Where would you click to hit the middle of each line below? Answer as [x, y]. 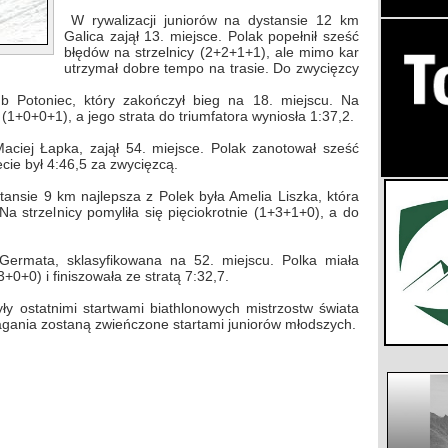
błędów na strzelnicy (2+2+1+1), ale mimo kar [211, 52]
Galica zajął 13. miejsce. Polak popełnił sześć [211, 36]
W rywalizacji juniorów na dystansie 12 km [215, 20]
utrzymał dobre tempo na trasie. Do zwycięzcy [211, 68]
